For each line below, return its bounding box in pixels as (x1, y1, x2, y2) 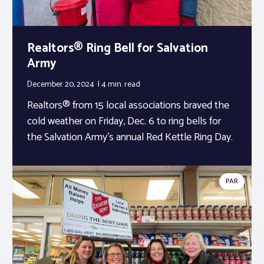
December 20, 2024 (27, 77, 96, 91)
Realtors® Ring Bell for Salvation (27, 38, 208, 58)
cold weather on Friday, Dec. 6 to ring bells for (27, 112, 221, 130)
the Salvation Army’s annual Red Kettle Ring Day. (27, 128, 235, 146)
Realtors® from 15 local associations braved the (27, 96, 229, 114)
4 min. (101, 77, 124, 91)
